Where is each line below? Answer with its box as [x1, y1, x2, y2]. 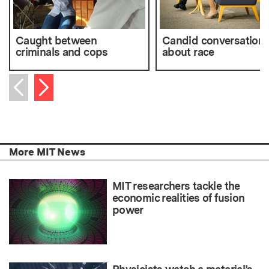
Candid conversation [162, 34, 265, 47]
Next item [38, 77, 84, 90]
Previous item [18, 95, 82, 107]
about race [162, 46, 214, 59]
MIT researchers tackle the [112, 180, 240, 193]
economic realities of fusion [112, 192, 245, 205]
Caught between [16, 34, 97, 47]
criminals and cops [16, 46, 108, 59]
